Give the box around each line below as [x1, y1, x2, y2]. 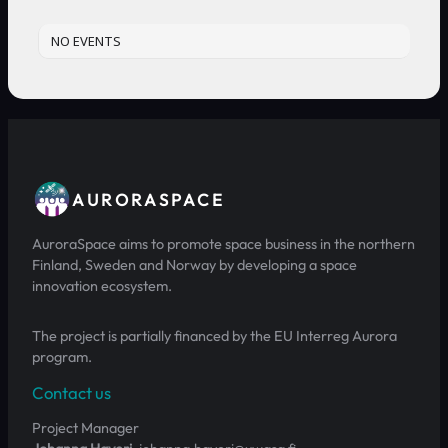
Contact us [32, 382, 111, 404]
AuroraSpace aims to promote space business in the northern [32, 234, 415, 253]
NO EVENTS [51, 31, 121, 50]
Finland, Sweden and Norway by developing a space [32, 255, 357, 274]
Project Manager [32, 418, 139, 437]
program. [32, 347, 92, 366]
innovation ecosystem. [32, 276, 172, 295]
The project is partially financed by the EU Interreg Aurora [32, 326, 397, 345]
